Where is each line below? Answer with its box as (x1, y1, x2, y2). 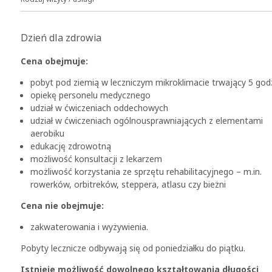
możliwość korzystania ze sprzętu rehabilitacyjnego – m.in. (30, 165, 262, 178)
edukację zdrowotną (30, 139, 111, 152)
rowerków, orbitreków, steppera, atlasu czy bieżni (30, 177, 226, 191)
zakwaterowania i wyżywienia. (30, 220, 148, 233)
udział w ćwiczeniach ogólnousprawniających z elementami (30, 114, 263, 127)
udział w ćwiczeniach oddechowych (30, 101, 168, 114)
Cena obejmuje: (21, 54, 88, 67)
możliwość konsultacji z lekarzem (30, 152, 162, 165)
